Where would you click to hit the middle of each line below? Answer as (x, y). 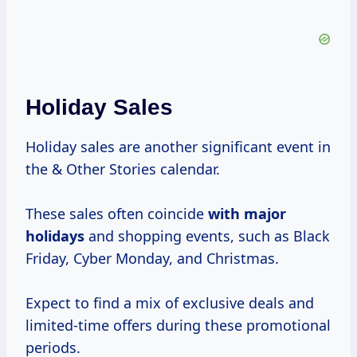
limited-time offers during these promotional (178, 326)
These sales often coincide (117, 214)
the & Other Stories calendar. (123, 169)
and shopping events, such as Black (207, 236)
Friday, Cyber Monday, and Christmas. (152, 259)
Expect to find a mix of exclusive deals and (170, 303)
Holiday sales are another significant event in (178, 147)
